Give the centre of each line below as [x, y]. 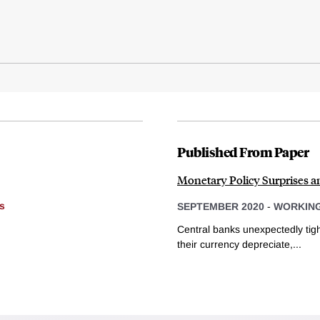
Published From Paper [243, 152]
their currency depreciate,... [239, 244]
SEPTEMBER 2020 [221, 207]
